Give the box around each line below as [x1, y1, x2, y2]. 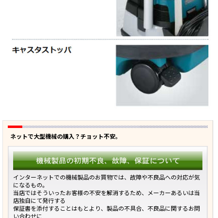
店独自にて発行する [13, 197, 66, 205]
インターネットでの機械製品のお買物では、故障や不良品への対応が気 [13, 174, 200, 182]
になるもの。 [13, 182, 48, 189]
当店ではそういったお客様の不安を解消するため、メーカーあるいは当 [13, 189, 200, 197]
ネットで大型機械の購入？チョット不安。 [10, 132, 121, 140]
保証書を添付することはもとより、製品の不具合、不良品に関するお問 [13, 205, 200, 213]
